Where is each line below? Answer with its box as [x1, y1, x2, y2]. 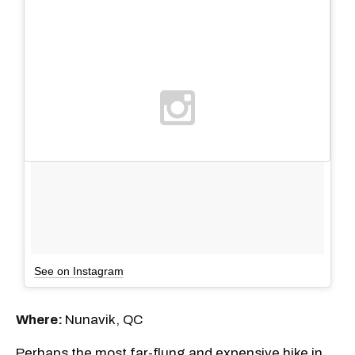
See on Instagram [34, 264, 124, 277]
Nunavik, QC [65, 311, 143, 327]
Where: [16, 311, 65, 327]
